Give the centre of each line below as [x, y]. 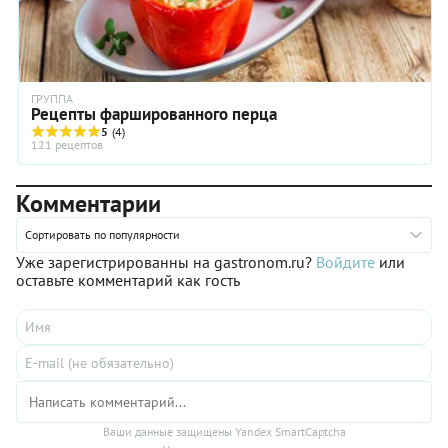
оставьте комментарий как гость [128, 279]
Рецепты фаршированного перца [154, 113]
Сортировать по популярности [102, 234]
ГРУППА [52, 98]
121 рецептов [67, 144]
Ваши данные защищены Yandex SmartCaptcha [224, 431]
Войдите [345, 261]
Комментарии [88, 203]
